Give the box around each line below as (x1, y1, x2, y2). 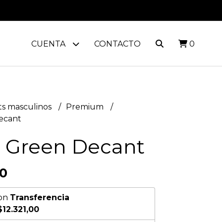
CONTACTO (94, 39, 141, 49)
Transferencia (9, 193, 69, 202)
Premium (65, 102, 106, 111)
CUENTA (31, 39, 67, 49)
